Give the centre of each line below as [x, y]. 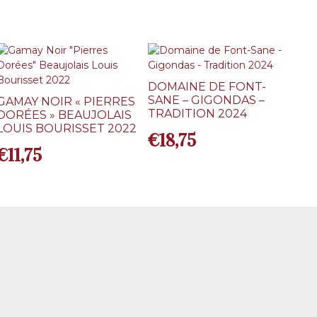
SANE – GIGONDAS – [206, 100]
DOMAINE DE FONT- [207, 87]
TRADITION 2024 [197, 114]
